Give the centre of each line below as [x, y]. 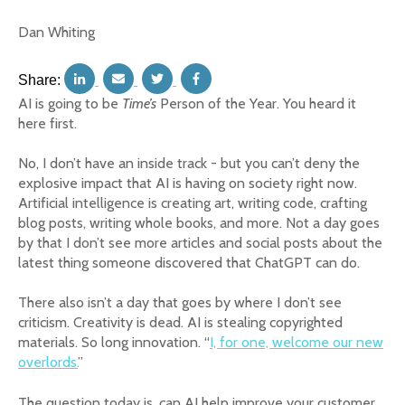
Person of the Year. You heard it [256, 103]
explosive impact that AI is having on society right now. [188, 183]
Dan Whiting [60, 33]
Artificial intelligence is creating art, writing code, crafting [193, 202]
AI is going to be [70, 103]
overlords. [48, 363]
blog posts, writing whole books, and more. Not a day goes [199, 222]
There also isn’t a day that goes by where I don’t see [180, 303]
